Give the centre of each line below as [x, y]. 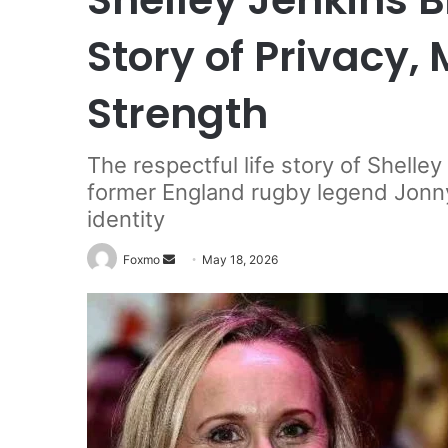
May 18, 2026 [240, 259]
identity [126, 218]
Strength [177, 113]
